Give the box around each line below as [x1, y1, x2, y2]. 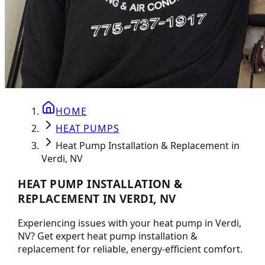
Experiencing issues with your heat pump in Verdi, [18, 216, 242, 230]
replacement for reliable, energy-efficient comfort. [18, 243, 243, 256]
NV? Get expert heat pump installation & [18, 230, 198, 243]
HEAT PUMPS [56, 122, 119, 135]
